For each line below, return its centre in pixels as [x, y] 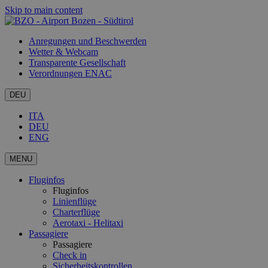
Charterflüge [76, 212]
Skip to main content [44, 10]
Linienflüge [74, 201]
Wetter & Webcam [63, 52]
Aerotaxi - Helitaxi [88, 223]
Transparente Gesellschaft [77, 63]
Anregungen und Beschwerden [88, 41]
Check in [70, 255]
